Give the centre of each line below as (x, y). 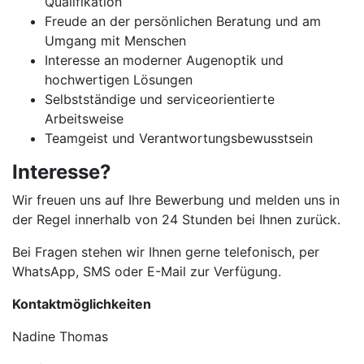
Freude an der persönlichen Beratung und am (183, 21)
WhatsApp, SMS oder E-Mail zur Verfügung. (147, 271)
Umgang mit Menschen (115, 41)
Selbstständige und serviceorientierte (160, 99)
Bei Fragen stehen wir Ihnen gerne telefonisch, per (166, 252)
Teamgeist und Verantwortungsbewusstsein (179, 138)
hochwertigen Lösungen (119, 80)
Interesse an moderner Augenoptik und (164, 60)
